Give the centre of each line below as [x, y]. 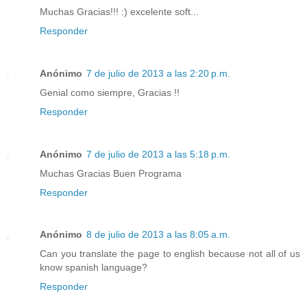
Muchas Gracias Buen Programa [111, 173]
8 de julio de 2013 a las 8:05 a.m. [158, 235]
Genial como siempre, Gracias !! [110, 92]
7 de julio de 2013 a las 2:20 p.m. [158, 73]
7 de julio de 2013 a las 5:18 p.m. [158, 154]
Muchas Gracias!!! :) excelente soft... [119, 11]
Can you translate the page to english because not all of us [170, 254]
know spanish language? [94, 268]
